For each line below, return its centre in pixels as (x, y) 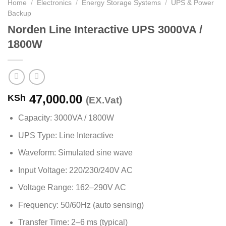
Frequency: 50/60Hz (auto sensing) (81, 205)
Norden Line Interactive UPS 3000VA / (105, 30)
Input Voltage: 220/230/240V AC (75, 170)
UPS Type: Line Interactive (66, 135)
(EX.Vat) (104, 100)
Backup (19, 14)
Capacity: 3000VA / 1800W (66, 118)
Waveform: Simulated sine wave (75, 153)
